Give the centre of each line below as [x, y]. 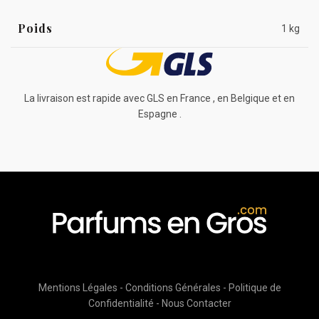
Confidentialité [121, 303]
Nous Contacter [196, 303]
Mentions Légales [78, 287]
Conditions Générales [173, 287]
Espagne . [159, 114]
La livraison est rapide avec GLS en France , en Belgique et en [159, 99]
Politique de [255, 287]
